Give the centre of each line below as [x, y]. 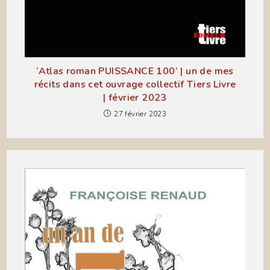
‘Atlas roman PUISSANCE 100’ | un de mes [135, 71]
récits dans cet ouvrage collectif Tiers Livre [135, 84]
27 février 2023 [140, 114]
